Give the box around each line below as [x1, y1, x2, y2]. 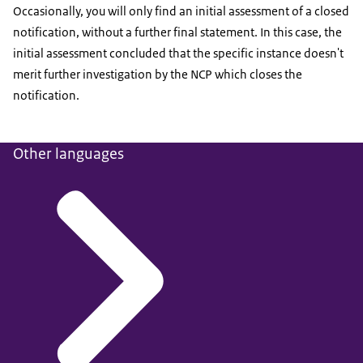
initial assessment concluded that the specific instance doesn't [13, 45, 344, 62]
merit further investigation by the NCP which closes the [13, 66, 302, 83]
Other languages [13, 143, 124, 164]
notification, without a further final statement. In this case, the [13, 24, 342, 41]
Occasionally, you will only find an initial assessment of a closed [13, 3, 349, 19]
